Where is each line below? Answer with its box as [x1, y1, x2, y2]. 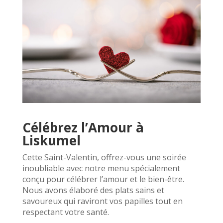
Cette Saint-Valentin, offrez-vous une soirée [22, 151, 186, 163]
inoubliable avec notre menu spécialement [22, 162, 180, 174]
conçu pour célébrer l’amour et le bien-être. [22, 173, 184, 185]
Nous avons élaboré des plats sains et [22, 184, 164, 196]
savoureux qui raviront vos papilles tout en [22, 195, 183, 207]
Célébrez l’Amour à [22, 118, 144, 136]
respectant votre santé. [22, 206, 109, 218]
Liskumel [22, 131, 81, 149]
